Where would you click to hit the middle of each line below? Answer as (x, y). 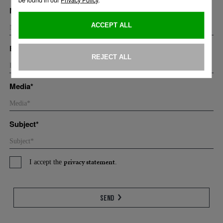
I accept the (47, 162)
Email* (21, 48)
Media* (21, 86)
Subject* (24, 124)
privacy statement (89, 162)
